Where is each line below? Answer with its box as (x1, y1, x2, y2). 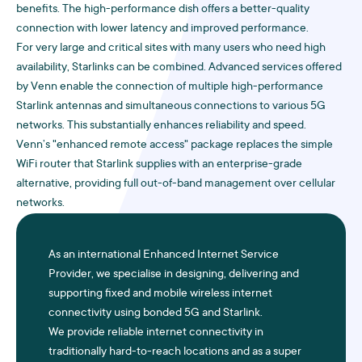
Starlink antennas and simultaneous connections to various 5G (16, 100, 326, 113)
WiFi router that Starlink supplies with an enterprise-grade (16, 158, 302, 171)
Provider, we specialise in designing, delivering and (48, 268, 299, 281)
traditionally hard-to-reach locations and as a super (48, 346, 301, 359)
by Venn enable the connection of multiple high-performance (16, 81, 323, 94)
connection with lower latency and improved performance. (16, 23, 309, 36)
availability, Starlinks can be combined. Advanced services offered (16, 61, 342, 74)
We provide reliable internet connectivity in (48, 326, 263, 339)
